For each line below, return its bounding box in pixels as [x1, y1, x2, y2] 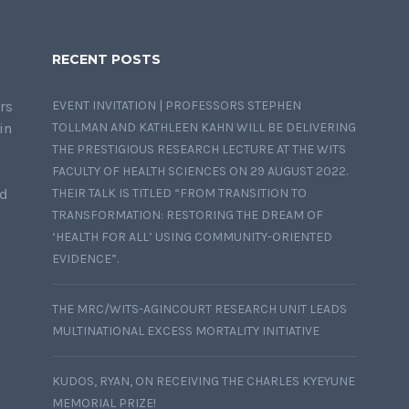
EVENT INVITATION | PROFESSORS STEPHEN [52, 98, 302, 114]
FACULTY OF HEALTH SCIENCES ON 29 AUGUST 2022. [52, 163, 349, 180]
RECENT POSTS [52, 51, 162, 68]
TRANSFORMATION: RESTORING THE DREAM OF [52, 207, 324, 224]
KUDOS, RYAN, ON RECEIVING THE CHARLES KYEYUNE [52, 373, 356, 390]
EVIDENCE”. [52, 251, 120, 267]
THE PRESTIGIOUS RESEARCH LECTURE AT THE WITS [52, 142, 347, 158]
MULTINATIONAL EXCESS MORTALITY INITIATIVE [52, 323, 320, 340]
